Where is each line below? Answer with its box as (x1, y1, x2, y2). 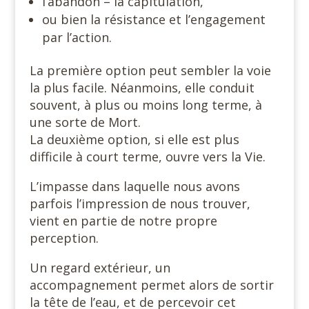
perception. (29, 229, 99, 246)
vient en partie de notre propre (29, 212, 217, 229)
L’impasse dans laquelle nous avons (29, 177, 240, 195)
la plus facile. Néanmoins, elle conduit (29, 79, 255, 96)
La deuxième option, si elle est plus (29, 130, 239, 148)
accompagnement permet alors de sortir (29, 276, 274, 293)
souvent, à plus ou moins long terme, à (29, 96, 262, 113)
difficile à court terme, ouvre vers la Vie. (29, 148, 266, 165)
